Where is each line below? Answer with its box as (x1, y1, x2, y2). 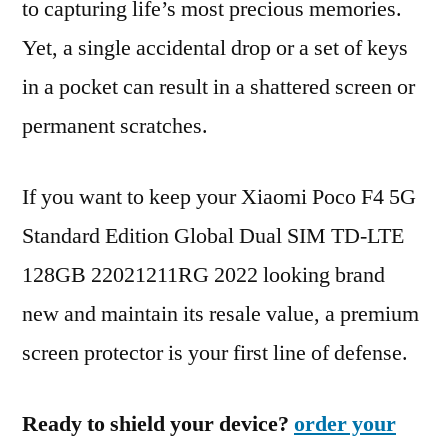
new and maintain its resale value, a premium (22, 300, 419, 328)
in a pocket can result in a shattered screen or (22, 73, 415, 101)
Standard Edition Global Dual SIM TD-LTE (22, 222, 404, 250)
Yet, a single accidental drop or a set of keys (22, 34, 408, 62)
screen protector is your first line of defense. (22, 339, 408, 367)
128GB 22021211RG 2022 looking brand (22, 261, 385, 289)
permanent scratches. (22, 112, 208, 140)
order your (294, 410, 396, 438)
